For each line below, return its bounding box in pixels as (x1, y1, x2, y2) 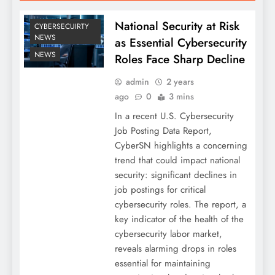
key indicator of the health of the (114, 212, 244, 226)
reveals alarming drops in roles (114, 241, 236, 255)
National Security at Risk (114, 17, 239, 34)
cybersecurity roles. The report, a (114, 197, 246, 211)
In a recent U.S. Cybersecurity (114, 109, 234, 123)
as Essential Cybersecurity (114, 34, 247, 51)
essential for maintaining (114, 256, 211, 270)
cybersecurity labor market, (114, 227, 222, 241)
